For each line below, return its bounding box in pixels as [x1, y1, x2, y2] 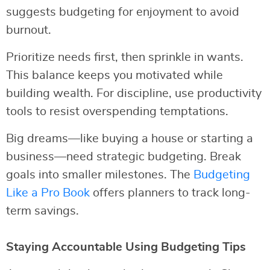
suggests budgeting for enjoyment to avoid [6, 6, 239, 19]
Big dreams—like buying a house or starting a [6, 133, 253, 145]
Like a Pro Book [6, 187, 90, 199]
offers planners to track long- [90, 187, 251, 199]
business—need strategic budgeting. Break [6, 151, 241, 163]
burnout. [6, 24, 51, 37]
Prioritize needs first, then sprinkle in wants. [6, 51, 243, 64]
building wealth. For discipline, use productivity [6, 87, 262, 100]
